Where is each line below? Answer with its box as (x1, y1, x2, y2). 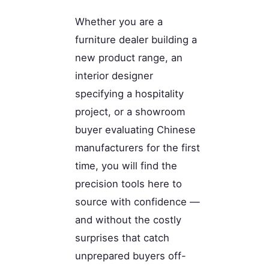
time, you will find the (75, 160, 177, 172)
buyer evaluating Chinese (75, 124, 196, 136)
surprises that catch (75, 232, 169, 244)
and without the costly (75, 214, 181, 226)
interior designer (75, 70, 153, 82)
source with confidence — (75, 196, 200, 208)
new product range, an (75, 52, 183, 64)
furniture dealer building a (75, 34, 197, 46)
